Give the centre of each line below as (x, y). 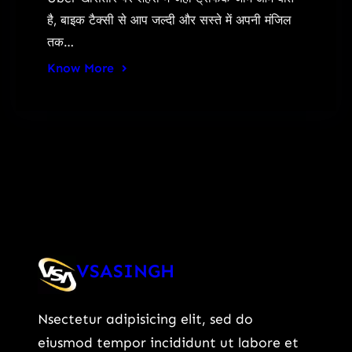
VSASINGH (125, 270)
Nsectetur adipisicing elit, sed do (145, 319)
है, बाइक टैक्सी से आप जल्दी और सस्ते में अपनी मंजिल (169, 20)
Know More (81, 68)
